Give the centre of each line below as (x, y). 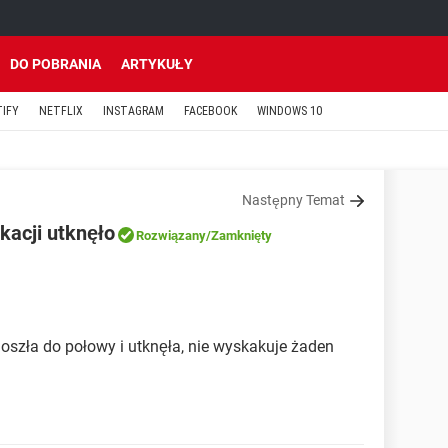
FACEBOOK (210, 111)
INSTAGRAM (133, 111)
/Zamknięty (239, 235)
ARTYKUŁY (157, 64)
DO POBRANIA (55, 64)
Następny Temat (293, 200)
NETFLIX (61, 111)
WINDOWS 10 (289, 111)
